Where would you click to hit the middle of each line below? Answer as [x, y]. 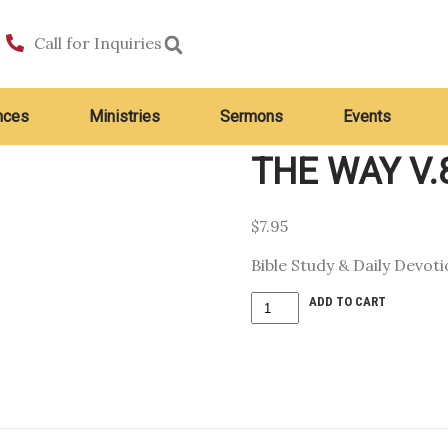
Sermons [251, 116]
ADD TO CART [348, 301]
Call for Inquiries [97, 43]
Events [367, 116]
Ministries [124, 116]
